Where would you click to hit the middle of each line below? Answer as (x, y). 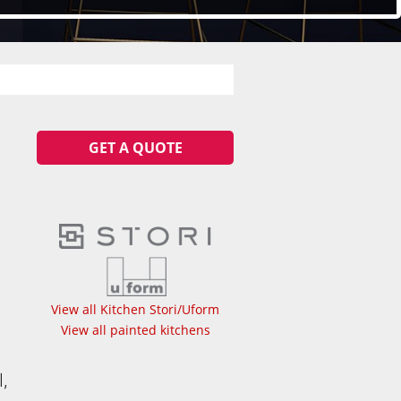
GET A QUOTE (135, 147)
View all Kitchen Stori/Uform (135, 309)
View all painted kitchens (135, 330)
